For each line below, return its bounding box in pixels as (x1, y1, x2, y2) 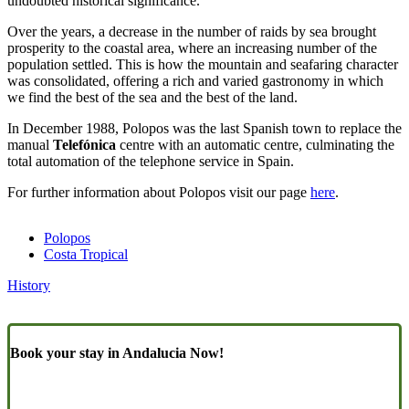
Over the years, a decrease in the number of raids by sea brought (7, 23, 376, 39)
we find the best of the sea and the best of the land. (7, 89, 301, 105)
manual (7, 136, 53, 152)
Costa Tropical (44, 246, 128, 262)
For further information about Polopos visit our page (7, 184, 310, 200)
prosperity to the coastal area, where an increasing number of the (7, 39, 377, 56)
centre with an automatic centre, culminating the (116, 136, 394, 152)
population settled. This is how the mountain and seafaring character (7, 56, 398, 72)
